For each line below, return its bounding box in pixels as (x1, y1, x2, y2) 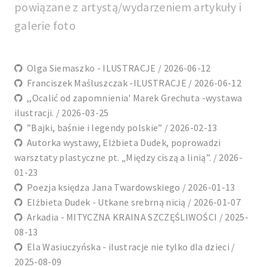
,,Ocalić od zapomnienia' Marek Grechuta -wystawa (23, 92, 243, 104)
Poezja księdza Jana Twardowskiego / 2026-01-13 (23, 181, 235, 194)
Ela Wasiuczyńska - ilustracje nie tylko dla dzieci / (23, 241, 235, 253)
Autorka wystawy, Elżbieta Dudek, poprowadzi (23, 136, 221, 149)
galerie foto (14, 18, 76, 33)
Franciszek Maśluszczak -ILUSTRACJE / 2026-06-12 (23, 77, 242, 89)
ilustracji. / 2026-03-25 (14, 107, 109, 119)
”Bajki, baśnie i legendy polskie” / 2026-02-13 (23, 122, 218, 134)
